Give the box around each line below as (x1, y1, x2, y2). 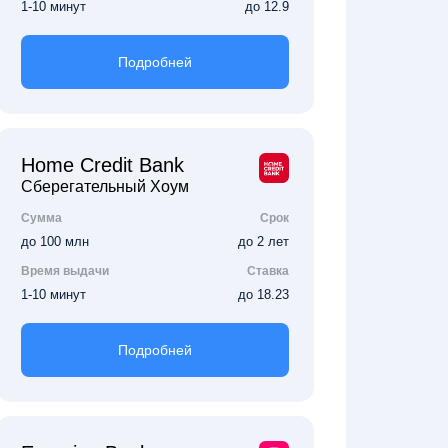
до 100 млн (21, 234, 89, 249)
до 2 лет (237, 234, 289, 249)
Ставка (246, 264, 289, 278)
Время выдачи (21, 264, 109, 278)
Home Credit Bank (21, 154, 184, 176)
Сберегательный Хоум (21, 178, 189, 195)
